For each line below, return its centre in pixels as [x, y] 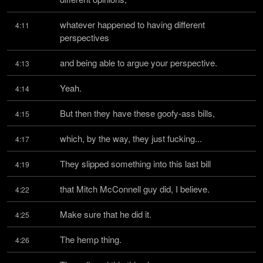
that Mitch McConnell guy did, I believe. [135, 189]
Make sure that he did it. [106, 214]
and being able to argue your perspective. [139, 63]
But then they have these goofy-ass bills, [137, 113]
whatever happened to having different [132, 24]
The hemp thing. [91, 239]
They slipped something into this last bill [135, 163]
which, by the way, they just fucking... [131, 138]
